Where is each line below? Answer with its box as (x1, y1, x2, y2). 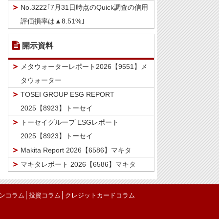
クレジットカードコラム (65, 192, 135, 199)
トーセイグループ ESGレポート (21, 118, 119, 127)
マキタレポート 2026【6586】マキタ (21, 160, 136, 169)
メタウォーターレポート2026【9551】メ (21, 63, 148, 71)
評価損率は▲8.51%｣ (21, 17, 85, 25)
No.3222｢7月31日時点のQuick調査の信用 (21, 3, 148, 12)
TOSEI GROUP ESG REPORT (21, 90, 114, 99)
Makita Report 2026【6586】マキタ (21, 146, 131, 154)
